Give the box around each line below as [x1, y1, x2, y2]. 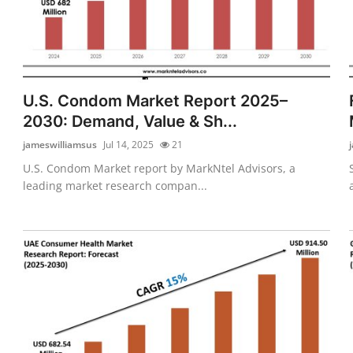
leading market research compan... [23, 177, 208, 193]
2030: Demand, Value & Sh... [23, 111, 238, 131]
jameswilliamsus [23, 137, 98, 151]
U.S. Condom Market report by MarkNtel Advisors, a [23, 160, 296, 176]
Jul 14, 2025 [103, 137, 154, 151]
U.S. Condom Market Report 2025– [23, 91, 288, 110]
